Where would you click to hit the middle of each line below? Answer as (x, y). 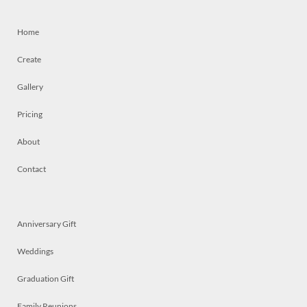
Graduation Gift (46, 279)
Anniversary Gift (47, 224)
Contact (32, 169)
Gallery (30, 87)
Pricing (30, 114)
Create (29, 59)
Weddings (35, 251)
